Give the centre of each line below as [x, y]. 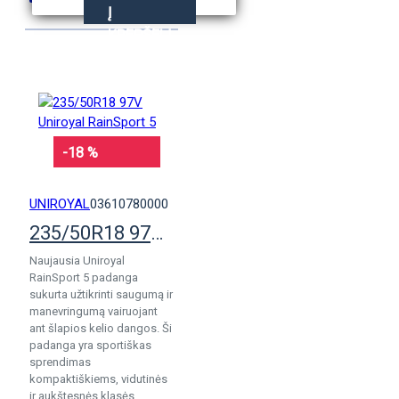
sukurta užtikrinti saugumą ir [101, 294]
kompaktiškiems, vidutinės [98, 379]
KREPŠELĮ [139, 35]
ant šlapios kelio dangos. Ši [101, 328]
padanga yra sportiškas [90, 345]
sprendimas [60, 362]
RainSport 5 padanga [84, 277]
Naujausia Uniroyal [77, 261]
